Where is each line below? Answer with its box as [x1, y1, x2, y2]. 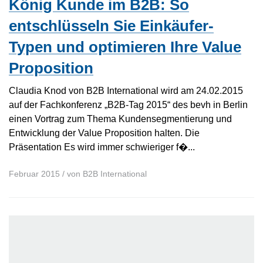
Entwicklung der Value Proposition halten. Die [9, 127, 200, 139]
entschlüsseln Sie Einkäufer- [9, 17, 214, 35]
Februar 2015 [9, 169, 60, 179]
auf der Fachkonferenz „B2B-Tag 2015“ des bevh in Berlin [9, 99, 248, 110]
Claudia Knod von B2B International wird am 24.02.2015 [9, 85, 243, 96]
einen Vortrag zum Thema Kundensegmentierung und [9, 113, 232, 124]
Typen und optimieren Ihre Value [9, 38, 241, 56]
